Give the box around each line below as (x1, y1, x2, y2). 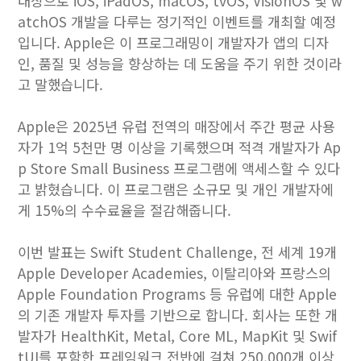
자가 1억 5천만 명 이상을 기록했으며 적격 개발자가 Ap (18, 137, 342, 157)
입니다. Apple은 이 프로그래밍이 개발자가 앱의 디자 (18, 32, 330, 52)
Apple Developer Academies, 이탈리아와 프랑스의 (18, 263, 332, 283)
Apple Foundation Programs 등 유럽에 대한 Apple (18, 284, 338, 304)
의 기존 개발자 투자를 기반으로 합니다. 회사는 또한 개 (18, 305, 338, 325)
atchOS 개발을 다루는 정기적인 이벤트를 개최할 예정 (18, 11, 337, 31)
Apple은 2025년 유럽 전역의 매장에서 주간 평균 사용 (18, 116, 336, 136)
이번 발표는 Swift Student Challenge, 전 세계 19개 (18, 242, 338, 262)
